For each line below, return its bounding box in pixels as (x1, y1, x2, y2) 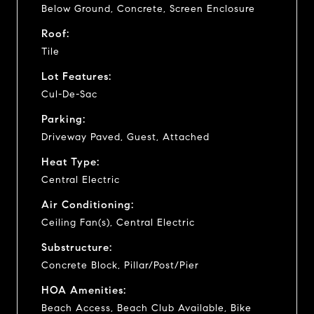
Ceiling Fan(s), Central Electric (41, 216, 195, 228)
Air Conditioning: (41, 198, 134, 211)
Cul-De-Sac (41, 88, 97, 100)
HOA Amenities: (41, 283, 126, 296)
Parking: (41, 112, 86, 125)
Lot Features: (41, 69, 111, 83)
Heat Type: (41, 155, 100, 168)
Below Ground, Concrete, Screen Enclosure (41, 2, 255, 15)
